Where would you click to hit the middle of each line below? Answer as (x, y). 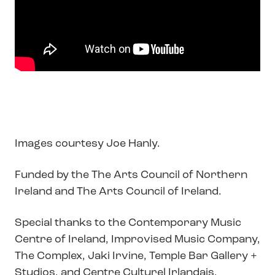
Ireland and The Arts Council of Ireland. (118, 192)
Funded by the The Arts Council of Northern (131, 176)
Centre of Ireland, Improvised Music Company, (137, 240)
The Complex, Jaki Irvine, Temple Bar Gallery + (136, 257)
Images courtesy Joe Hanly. (87, 144)
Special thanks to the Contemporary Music (128, 223)
